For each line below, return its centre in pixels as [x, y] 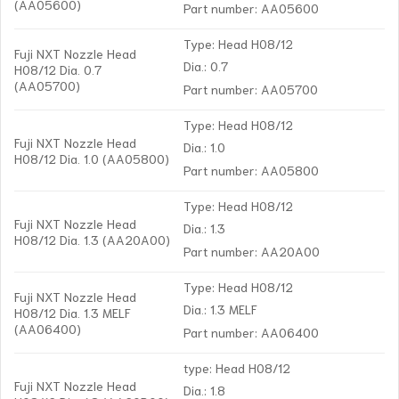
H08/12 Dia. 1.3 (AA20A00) [92, 240]
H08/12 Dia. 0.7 [58, 69]
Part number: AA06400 [252, 331]
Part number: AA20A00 [252, 250]
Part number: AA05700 [251, 88]
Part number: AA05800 [252, 169]
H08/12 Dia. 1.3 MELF [73, 313]
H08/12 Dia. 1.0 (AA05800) [92, 159]
